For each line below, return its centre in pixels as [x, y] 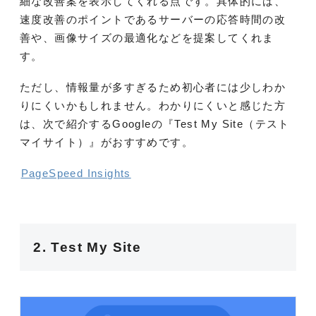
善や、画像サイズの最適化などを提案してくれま [147, 38]
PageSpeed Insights [76, 174]
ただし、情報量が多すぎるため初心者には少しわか [153, 87]
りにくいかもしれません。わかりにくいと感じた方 [153, 106]
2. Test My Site [87, 247]
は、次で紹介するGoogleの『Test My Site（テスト [155, 124]
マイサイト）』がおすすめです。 [107, 142]
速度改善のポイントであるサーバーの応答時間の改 [153, 20]
